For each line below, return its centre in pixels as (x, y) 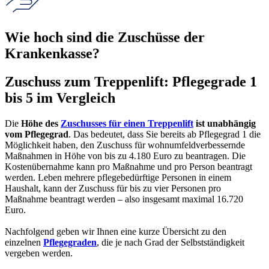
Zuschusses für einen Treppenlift (127, 123)
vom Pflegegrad (37, 134)
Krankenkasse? (52, 54)
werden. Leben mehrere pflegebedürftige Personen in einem (118, 177)
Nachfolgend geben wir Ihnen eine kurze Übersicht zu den (116, 231)
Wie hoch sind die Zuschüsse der (105, 38)
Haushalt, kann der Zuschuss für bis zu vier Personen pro (113, 188)
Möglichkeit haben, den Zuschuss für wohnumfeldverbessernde (125, 145)
